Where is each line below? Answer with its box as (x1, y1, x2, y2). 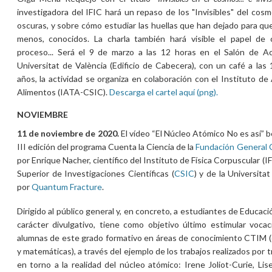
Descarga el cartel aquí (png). (109, 86, 218, 97)
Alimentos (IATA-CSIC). (16, 86, 109, 97)
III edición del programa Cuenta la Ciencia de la (16, 141, 196, 152)
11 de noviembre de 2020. (16, 127, 119, 138)
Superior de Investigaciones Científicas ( (16, 168, 174, 178)
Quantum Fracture (31, 181, 102, 192)
